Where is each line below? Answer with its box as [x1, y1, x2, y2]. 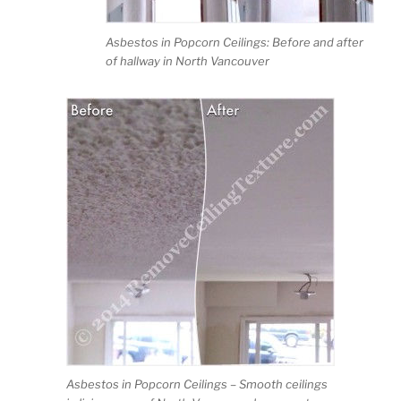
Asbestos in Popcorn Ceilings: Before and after [106, 34, 363, 49]
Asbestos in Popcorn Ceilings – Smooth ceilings [66, 377, 328, 392]
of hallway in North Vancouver [106, 53, 269, 68]
